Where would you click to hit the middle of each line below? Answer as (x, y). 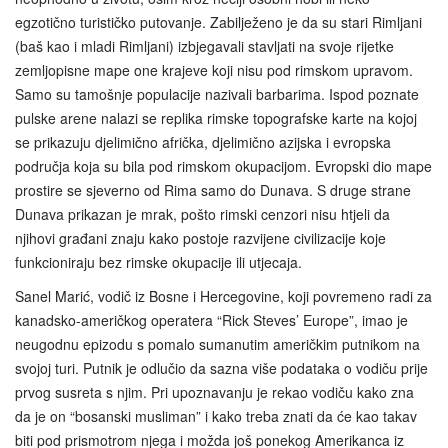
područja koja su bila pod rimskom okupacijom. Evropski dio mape (223, 166)
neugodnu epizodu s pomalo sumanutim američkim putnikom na (217, 344)
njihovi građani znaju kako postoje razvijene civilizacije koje (200, 238)
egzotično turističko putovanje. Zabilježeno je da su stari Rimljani (218, 22)
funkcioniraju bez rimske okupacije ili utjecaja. (158, 262)
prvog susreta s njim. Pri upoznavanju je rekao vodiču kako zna (214, 392)
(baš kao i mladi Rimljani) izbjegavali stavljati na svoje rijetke (204, 46)
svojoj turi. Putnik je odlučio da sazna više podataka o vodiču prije (221, 368)
